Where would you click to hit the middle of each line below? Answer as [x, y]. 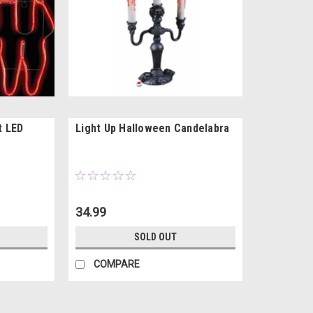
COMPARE [117, 264]
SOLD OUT [155, 236]
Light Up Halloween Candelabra [153, 128]
